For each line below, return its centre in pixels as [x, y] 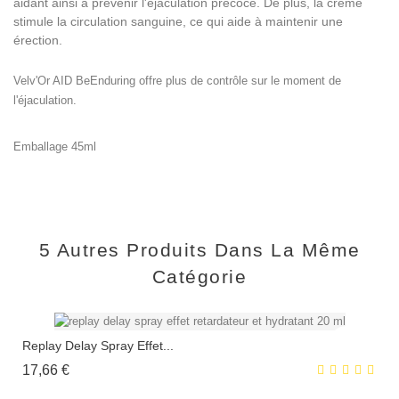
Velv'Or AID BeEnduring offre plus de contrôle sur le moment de [177, 81]
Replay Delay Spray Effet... [98, 345]
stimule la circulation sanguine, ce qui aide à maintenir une [178, 21]
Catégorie [199, 277]
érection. [38, 40]
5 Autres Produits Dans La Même [199, 250]
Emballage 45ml [55, 147]
